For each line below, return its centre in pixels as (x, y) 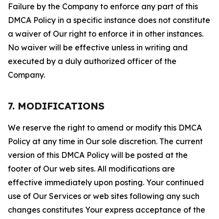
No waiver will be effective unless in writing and (98, 47)
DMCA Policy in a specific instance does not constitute (109, 20)
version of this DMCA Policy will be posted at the (98, 155)
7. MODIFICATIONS (56, 106)
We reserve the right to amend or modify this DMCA (105, 128)
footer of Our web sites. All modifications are (91, 169)
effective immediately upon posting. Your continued (106, 182)
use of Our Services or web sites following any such (104, 196)
